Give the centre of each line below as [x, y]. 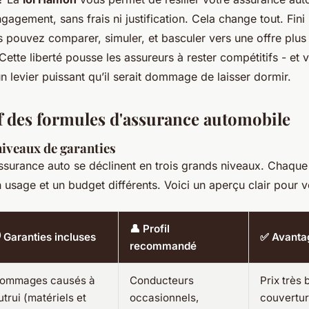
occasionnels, [164, 297]
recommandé [163, 246]
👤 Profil [150, 228]
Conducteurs [162, 280]
